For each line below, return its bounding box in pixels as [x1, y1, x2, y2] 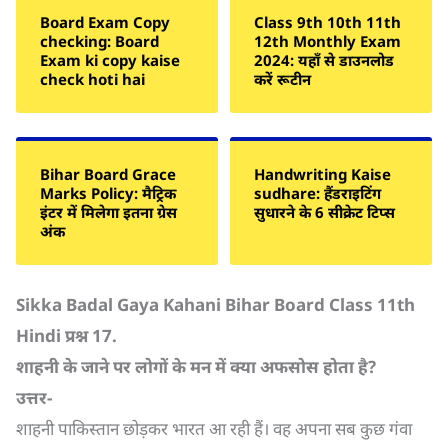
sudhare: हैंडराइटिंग [254, 183, 381, 203]
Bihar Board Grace [40, 164, 176, 184]
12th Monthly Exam [254, 31, 401, 51]
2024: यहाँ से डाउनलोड [254, 50, 394, 70]
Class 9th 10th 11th [254, 12, 401, 32]
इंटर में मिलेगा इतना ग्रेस [40, 202, 177, 222]
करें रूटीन [254, 69, 311, 89]
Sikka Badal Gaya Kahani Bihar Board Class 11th [16, 293, 415, 316]
